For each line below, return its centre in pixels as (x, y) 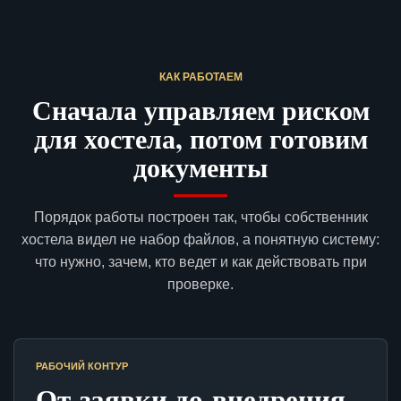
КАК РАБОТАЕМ (200, 77)
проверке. (200, 285)
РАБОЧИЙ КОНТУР (82, 367)
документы (200, 167)
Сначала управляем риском (200, 110)
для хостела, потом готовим (200, 138)
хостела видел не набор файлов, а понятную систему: (200, 240)
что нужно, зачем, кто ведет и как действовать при (200, 262)
